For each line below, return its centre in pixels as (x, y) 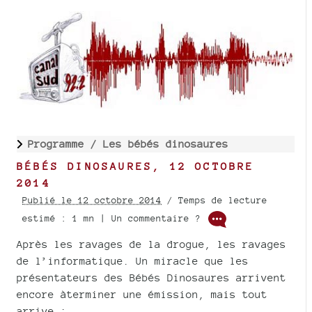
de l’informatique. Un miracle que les (133, 261)
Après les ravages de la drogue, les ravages (151, 244)
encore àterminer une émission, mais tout (142, 295)
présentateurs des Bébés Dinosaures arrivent (151, 278)
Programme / (65, 144)
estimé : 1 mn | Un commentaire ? (114, 219)
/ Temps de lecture (214, 201)
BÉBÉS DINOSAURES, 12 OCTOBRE (136, 166)
